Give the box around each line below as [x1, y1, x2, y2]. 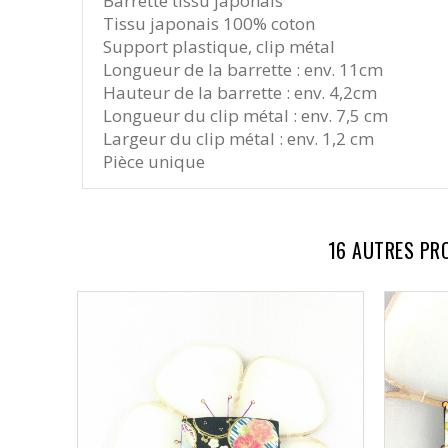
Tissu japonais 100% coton [103, 12, 315, 36]
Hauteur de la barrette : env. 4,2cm [103, 81, 377, 105]
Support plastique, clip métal [103, 35, 335, 59]
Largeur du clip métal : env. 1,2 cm [103, 127, 374, 151]
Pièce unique [103, 150, 205, 174]
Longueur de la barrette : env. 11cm [103, 58, 383, 82]
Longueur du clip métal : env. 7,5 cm [103, 104, 388, 128]
